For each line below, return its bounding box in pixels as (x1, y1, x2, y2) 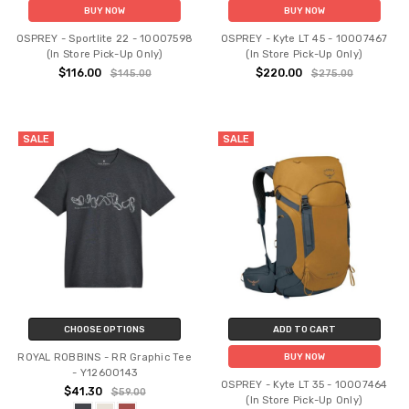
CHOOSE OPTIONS (64, 323, 146, 334)
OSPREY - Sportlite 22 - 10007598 (16, 33, 194, 46)
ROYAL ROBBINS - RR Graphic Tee (17, 351, 192, 363)
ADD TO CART (272, 323, 336, 334)
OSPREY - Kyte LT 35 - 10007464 (221, 378, 388, 391)
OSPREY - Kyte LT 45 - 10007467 (221, 33, 388, 46)
